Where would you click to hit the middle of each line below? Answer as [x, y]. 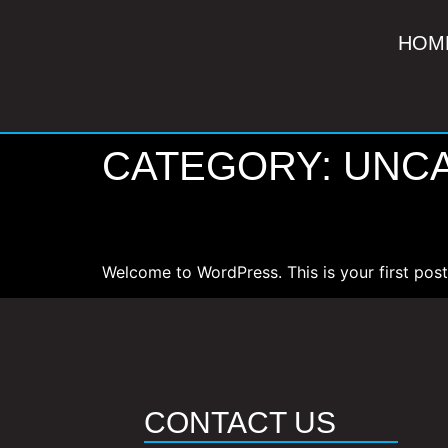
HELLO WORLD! [223, 225]
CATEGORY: [222, 166]
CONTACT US [240, 423]
